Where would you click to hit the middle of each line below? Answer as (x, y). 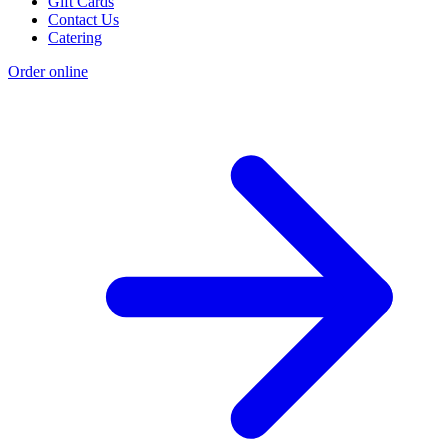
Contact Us (83, 19)
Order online (48, 71)
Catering (75, 37)
